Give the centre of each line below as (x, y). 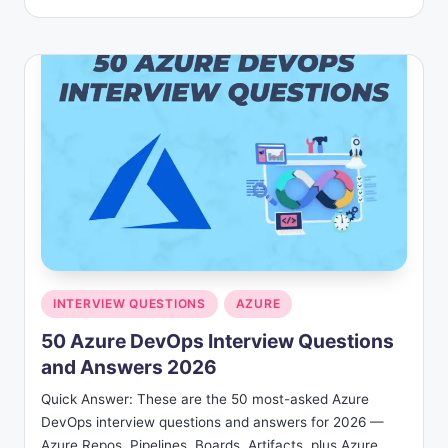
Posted (62, 299)
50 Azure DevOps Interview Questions (217, 341)
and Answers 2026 (129, 367)
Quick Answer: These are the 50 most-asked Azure (205, 399)
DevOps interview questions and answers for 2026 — (212, 422)
